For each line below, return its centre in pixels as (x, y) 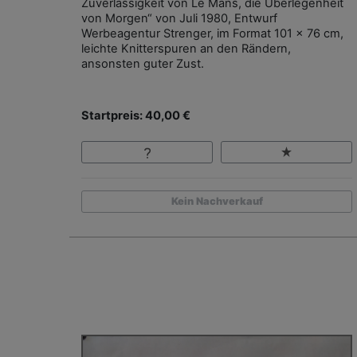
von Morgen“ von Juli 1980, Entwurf (179, 18)
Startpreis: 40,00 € (136, 115)
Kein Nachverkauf (217, 202)
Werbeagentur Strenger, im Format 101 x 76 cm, (212, 33)
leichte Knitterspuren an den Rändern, (186, 48)
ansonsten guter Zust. (143, 63)
